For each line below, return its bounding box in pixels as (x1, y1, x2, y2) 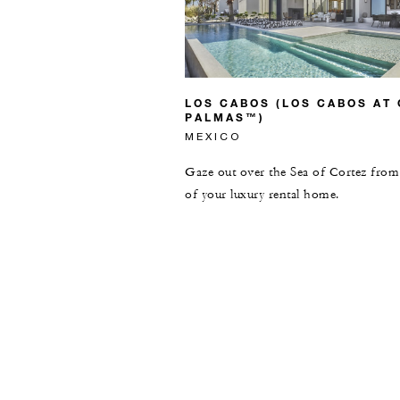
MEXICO (185, 129, 241, 143)
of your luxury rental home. (185, 186, 339, 203)
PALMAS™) (185, 109, 265, 124)
